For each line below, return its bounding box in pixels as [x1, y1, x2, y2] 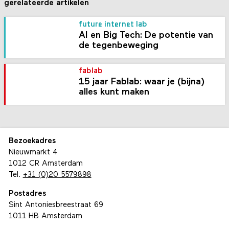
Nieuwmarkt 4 [8, 149, 58, 157]
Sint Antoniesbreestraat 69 [8, 201, 103, 210]
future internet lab [79, 20, 148, 29]
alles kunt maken [79, 87, 150, 98]
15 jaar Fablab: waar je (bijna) [79, 77, 205, 87]
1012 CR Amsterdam [8, 160, 83, 168]
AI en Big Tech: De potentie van [79, 30, 214, 40]
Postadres [8, 190, 46, 198]
